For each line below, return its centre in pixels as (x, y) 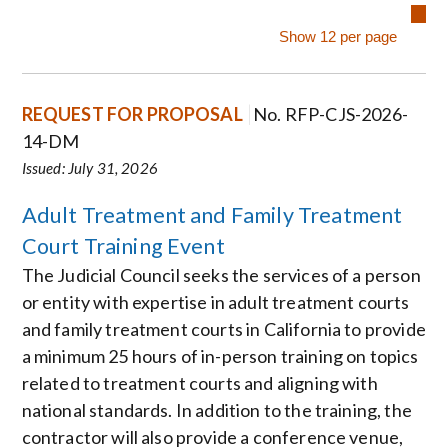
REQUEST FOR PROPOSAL (132, 114)
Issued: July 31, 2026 (89, 168)
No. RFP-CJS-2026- (330, 114)
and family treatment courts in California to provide (223, 329)
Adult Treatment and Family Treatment (212, 215)
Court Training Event (123, 246)
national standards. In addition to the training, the (216, 410)
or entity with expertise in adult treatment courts (215, 302)
